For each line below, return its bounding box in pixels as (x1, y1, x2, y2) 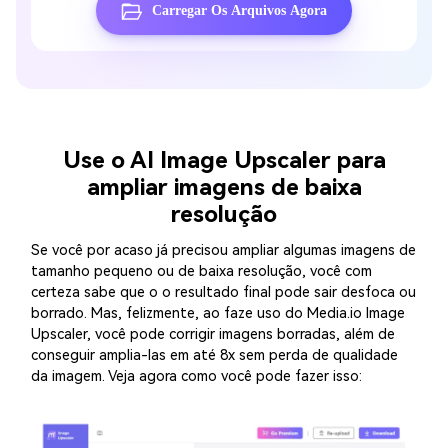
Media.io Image (307, 305, 405, 323)
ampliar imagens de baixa (86, 173, 362, 201)
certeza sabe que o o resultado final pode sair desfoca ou (31, 284, 416, 302)
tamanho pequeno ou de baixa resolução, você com (31, 263, 372, 281)
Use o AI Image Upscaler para (62, 146, 386, 174)
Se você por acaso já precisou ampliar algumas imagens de (31, 242, 416, 260)
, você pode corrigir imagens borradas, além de (87, 326, 395, 344)
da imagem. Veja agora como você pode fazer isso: (31, 368, 362, 386)
